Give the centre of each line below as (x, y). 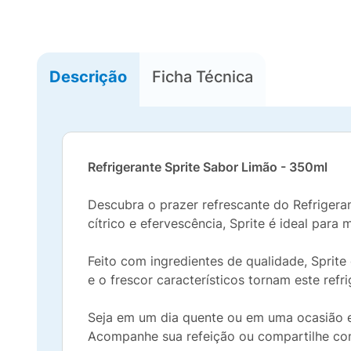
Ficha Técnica (203, 76)
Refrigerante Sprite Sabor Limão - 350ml (208, 167)
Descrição (88, 76)
